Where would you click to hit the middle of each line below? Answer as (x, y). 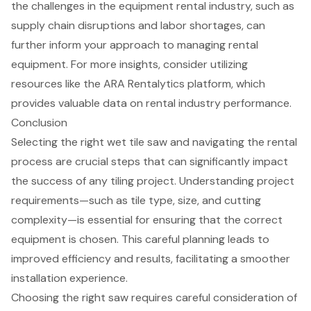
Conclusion (39, 122)
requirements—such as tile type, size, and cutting (136, 200)
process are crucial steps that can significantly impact (150, 161)
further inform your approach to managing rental (135, 44)
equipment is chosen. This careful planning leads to (140, 239)
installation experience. (69, 278)
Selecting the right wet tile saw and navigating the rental (154, 142)
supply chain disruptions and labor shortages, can (138, 25)
